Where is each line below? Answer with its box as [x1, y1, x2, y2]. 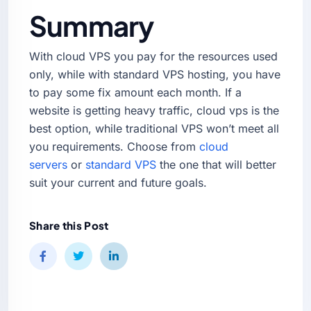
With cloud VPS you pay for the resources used [29, 49, 278, 63]
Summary [29, 7, 154, 43]
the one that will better [156, 157, 276, 171]
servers [29, 157, 67, 171]
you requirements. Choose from [29, 139, 199, 153]
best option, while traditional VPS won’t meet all [29, 121, 279, 135]
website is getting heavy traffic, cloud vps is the [29, 103, 279, 117]
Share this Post [29, 218, 109, 232]
